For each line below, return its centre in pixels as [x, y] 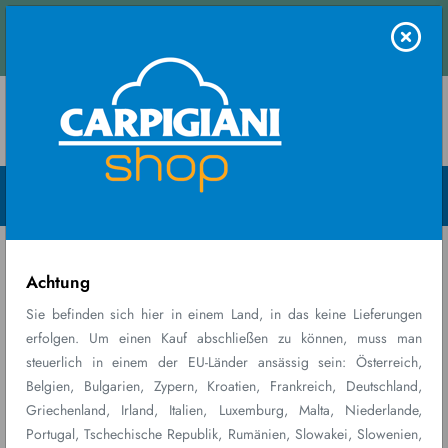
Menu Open [89, 110]
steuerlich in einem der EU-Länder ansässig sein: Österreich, [224, 362]
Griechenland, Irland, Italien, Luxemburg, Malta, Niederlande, [224, 410]
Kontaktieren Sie [362, 24]
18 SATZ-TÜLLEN [342, 195]
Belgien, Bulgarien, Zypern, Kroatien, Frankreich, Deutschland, [224, 386]
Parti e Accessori [188, 195]
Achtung [58, 282]
